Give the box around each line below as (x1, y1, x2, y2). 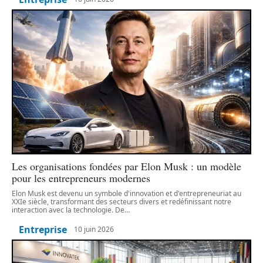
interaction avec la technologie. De (12, 204, 124, 215)
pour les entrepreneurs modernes (12, 170, 150, 185)
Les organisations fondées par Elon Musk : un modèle (12, 159, 241, 173)
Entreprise (19, 222, 67, 236)
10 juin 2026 (74, 224, 114, 235)
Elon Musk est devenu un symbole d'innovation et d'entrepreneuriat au (12, 188, 241, 198)
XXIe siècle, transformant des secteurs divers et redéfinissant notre (12, 196, 231, 207)
